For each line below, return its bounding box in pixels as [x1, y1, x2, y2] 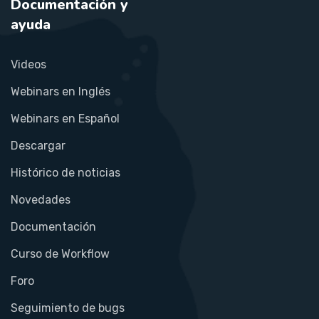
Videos [11, 57, 46, 71]
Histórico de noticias [11, 165, 120, 179]
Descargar [11, 138, 66, 152]
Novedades [11, 192, 70, 206]
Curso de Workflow [11, 246, 110, 261]
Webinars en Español [11, 111, 120, 125]
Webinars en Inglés [11, 84, 110, 98]
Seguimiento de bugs [11, 300, 125, 315]
